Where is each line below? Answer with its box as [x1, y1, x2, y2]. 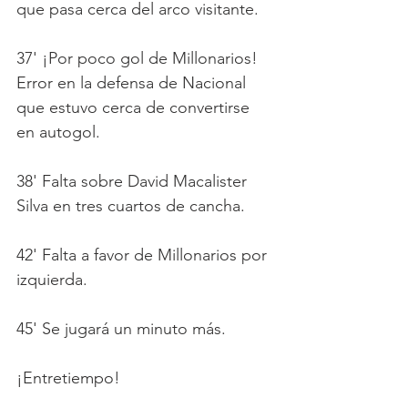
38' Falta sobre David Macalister [16, 171, 251, 192]
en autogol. [16, 122, 100, 143]
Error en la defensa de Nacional [16, 73, 250, 94]
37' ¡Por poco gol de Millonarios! [16, 48, 262, 69]
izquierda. [16, 270, 87, 291]
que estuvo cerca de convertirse [16, 97, 254, 118]
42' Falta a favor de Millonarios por [16, 245, 271, 266]
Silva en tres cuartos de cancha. [16, 196, 245, 217]
